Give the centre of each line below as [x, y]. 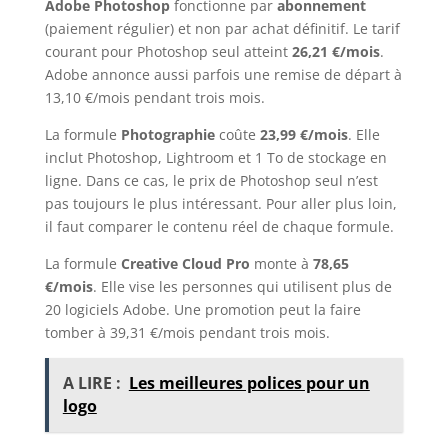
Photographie [167, 135]
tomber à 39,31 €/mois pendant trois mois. [187, 333]
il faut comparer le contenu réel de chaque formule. [219, 227]
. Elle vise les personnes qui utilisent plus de [242, 287]
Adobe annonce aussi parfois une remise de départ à [223, 75]
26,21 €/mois [335, 52]
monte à [281, 264]
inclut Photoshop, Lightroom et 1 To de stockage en [215, 158]
